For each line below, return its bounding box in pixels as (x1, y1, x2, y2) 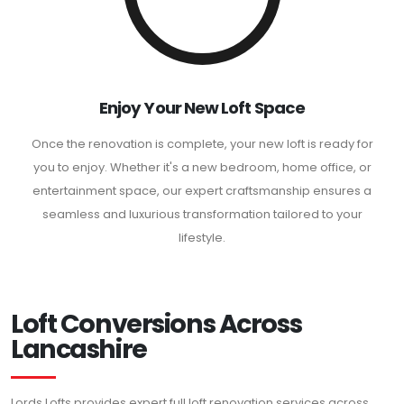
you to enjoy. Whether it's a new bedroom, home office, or (32, 159, 372, 177)
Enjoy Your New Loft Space (98, 96, 306, 120)
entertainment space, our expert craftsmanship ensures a (32, 182, 372, 200)
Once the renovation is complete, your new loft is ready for (31, 135, 373, 153)
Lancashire (11, 331, 147, 368)
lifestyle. (179, 229, 225, 247)
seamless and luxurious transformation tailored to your (41, 206, 363, 224)
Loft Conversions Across (11, 306, 302, 343)
